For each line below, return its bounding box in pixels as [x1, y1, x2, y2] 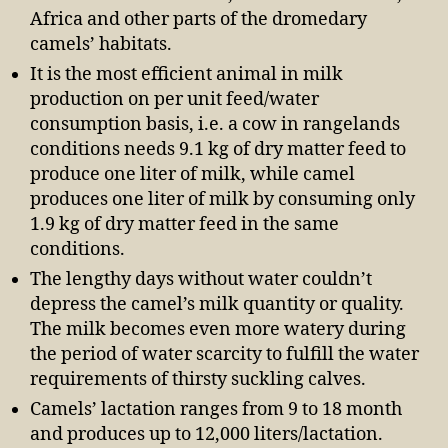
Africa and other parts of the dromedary [30, 8, 367, 31]
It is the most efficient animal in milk [30, 63, 343, 86]
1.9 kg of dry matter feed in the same [30, 213, 339, 236]
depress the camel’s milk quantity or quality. [30, 293, 404, 316]
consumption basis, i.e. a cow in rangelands [30, 113, 400, 136]
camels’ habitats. [30, 33, 172, 56]
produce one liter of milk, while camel [30, 163, 355, 186]
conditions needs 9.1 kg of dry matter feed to [30, 138, 406, 161]
